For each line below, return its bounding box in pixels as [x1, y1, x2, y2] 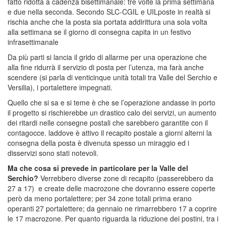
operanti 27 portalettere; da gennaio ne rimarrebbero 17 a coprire [8, 203, 217, 213]
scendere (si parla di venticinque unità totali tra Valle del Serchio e [8, 72, 217, 82]
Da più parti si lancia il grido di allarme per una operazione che [8, 51, 207, 62]
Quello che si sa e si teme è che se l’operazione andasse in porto [8, 97, 215, 107]
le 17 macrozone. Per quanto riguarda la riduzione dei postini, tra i [8, 213, 218, 223]
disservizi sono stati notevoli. [8, 147, 98, 158]
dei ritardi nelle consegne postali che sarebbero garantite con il [8, 117, 208, 128]
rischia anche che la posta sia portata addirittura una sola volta [8, 16, 207, 27]
